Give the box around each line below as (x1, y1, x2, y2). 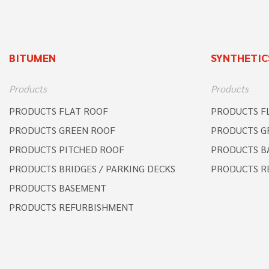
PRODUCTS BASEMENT (9, 181, 106, 194)
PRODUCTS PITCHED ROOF (9, 142, 124, 156)
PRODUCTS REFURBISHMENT (9, 200, 134, 213)
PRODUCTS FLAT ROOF (9, 104, 108, 117)
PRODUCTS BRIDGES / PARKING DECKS (9, 162, 175, 175)
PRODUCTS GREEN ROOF (9, 123, 115, 136)
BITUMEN (9, 50, 56, 64)
